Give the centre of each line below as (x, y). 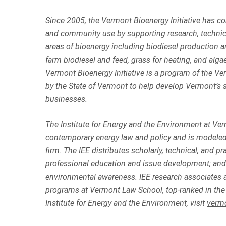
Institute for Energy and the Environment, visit (126, 203)
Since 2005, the (73, 21)
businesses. (66, 99)
